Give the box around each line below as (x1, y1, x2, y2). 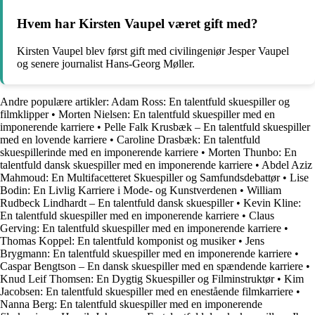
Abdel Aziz (262, 159, 312, 172)
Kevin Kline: (243, 197, 301, 210)
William (247, 184, 281, 197)
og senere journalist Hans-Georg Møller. (17, 58, 195, 70)
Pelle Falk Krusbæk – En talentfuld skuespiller (104, 121, 310, 134)
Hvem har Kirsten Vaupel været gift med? (17, 16, 258, 32)
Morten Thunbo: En (208, 146, 297, 159)
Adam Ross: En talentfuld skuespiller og (111, 96, 290, 108)
